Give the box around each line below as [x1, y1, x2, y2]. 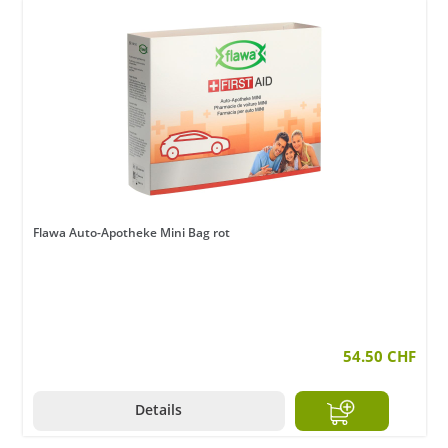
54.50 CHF [343, 346, 416, 367]
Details [135, 400, 183, 420]
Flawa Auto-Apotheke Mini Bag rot [33, 224, 230, 242]
